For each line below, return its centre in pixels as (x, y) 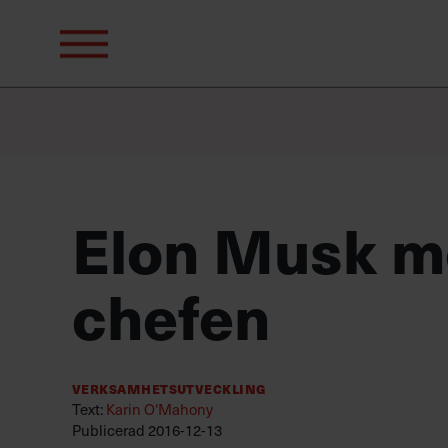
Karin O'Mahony (159, 409)
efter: (135, 93)
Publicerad (110, 430)
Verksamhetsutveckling (169, 388)
